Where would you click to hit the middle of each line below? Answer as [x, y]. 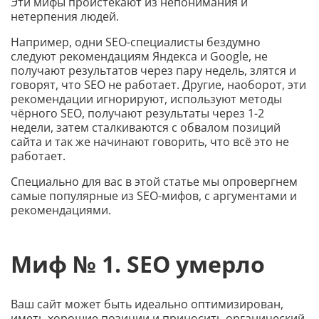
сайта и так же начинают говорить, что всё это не [150, 142]
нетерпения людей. [65, 16]
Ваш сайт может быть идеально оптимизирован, [147, 304]
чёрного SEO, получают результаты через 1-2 [137, 113]
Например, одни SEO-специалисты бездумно [136, 42]
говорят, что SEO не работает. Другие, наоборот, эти [158, 85]
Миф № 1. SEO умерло [138, 263]
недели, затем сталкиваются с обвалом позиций [146, 127]
